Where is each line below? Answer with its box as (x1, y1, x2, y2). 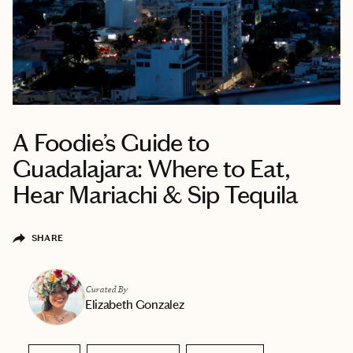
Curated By (85, 282, 128, 295)
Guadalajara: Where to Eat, (13, 153, 291, 184)
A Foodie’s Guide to (13, 127, 210, 158)
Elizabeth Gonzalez (85, 296, 184, 312)
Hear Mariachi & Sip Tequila (13, 179, 298, 210)
